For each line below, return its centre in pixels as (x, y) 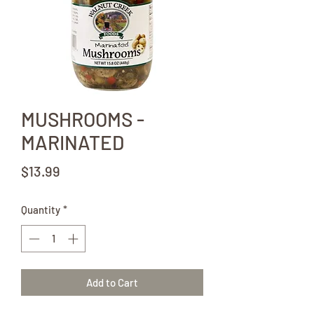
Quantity (41, 210)
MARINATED (73, 143)
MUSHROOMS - (83, 120)
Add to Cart (112, 282)
